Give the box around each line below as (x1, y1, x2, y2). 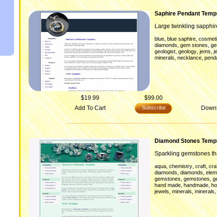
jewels (155, 188, 169, 194)
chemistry (169, 163, 192, 169)
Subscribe (142, 105, 166, 110)
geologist (155, 48, 175, 54)
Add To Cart (75, 105, 106, 111)
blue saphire (167, 36, 196, 42)
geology (178, 48, 197, 54)
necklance (177, 55, 201, 61)
